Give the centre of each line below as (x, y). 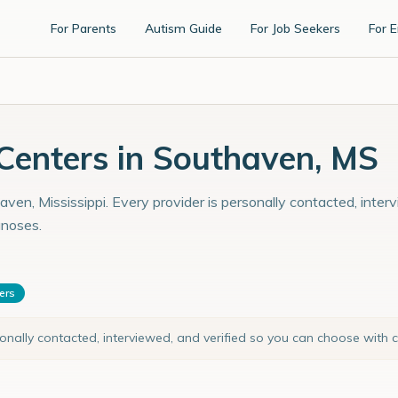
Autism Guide (183, 28)
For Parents (84, 28)
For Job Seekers (295, 28)
